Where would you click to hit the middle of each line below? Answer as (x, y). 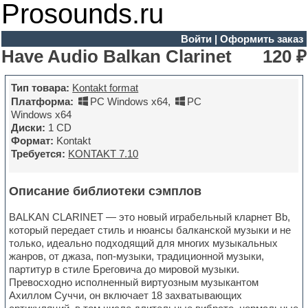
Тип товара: (41, 88)
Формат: (33, 141)
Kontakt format (106, 88)
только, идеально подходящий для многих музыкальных (144, 243)
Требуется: (38, 154)
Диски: (29, 128)
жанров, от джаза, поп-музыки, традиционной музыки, (137, 256)
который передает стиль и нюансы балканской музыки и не (150, 230)
